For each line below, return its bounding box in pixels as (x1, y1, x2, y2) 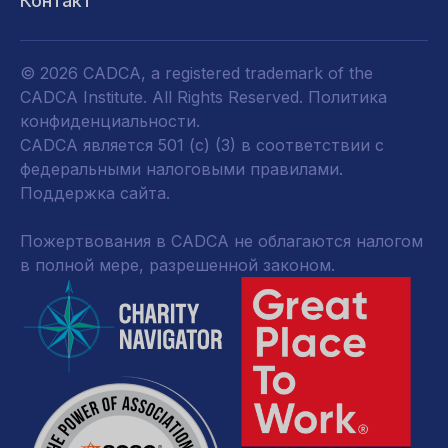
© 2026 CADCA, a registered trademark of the (20, 63, 373, 83)
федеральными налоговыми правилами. (20, 159, 343, 179)
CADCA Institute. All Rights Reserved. (20, 87, 308, 107)
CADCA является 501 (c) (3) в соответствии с (20, 135, 384, 155)
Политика (308, 87, 387, 107)
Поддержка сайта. (20, 183, 170, 203)
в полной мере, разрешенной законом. (20, 255, 335, 275)
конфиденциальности (20, 111, 196, 131)
